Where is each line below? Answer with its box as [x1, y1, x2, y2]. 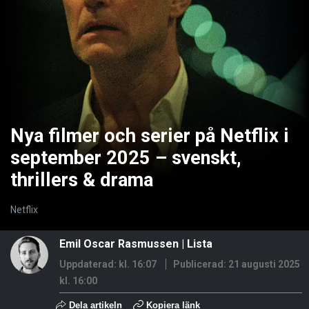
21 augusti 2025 [228, 259, 300, 270]
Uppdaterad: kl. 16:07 [59, 259, 157, 270]
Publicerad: [173, 259, 228, 270]
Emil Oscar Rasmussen [59, 237, 179, 251]
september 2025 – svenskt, [10, 147, 241, 170]
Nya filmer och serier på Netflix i [10, 125, 289, 148]
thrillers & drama [10, 169, 153, 192]
